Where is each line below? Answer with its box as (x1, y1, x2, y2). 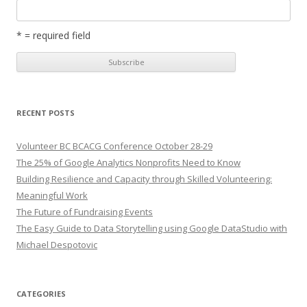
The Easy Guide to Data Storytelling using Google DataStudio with (16, 221, 287, 234)
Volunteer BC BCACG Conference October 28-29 (16, 139, 212, 152)
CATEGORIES (16, 288, 66, 299)
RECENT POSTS (16, 107, 75, 118)
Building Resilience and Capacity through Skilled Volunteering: (16, 172, 272, 185)
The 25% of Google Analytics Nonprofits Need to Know (16, 156, 241, 169)
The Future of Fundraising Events (16, 205, 153, 218)
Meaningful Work (16, 188, 88, 201)
